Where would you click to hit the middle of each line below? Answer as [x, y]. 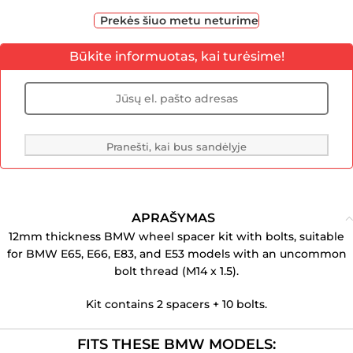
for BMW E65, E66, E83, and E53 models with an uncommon [176, 254]
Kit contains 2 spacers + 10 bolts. [176, 304]
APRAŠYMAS [173, 218]
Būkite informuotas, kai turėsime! [176, 56]
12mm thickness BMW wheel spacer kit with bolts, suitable [176, 236]
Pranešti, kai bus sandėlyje [176, 147]
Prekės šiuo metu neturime [180, 20]
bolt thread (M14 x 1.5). [176, 271]
